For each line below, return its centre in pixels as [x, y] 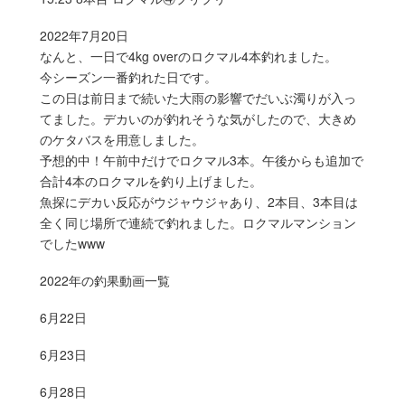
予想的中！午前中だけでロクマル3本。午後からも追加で [202, 160]
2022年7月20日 [84, 35]
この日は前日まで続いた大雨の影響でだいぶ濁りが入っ [198, 97]
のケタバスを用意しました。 [122, 139]
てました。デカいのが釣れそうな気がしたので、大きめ [198, 118]
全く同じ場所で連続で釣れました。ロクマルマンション [198, 222]
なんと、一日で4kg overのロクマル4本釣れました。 [188, 56]
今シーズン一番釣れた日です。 [128, 76]
